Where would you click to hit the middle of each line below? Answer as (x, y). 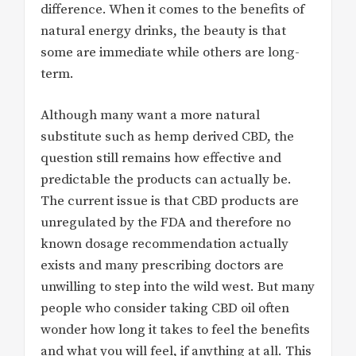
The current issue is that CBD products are (170, 201)
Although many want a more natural (150, 116)
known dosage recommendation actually (164, 244)
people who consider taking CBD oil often (165, 309)
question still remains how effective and (161, 159)
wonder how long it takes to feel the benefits (175, 330)
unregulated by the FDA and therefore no (166, 223)
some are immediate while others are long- (170, 52)
